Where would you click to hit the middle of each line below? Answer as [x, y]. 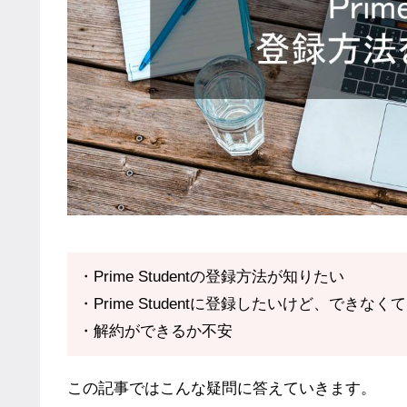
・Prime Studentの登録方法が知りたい [211, 277]
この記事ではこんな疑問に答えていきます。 [222, 388]
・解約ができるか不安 [155, 332]
